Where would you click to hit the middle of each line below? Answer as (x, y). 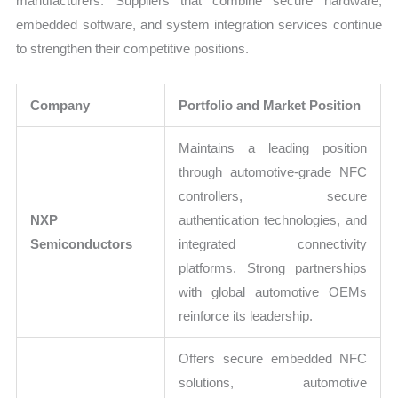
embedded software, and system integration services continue (199, 25)
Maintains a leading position (273, 148)
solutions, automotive (273, 383)
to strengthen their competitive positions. (133, 49)
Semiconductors (82, 244)
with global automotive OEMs (273, 292)
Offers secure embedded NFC (273, 359)
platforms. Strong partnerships (273, 268)
